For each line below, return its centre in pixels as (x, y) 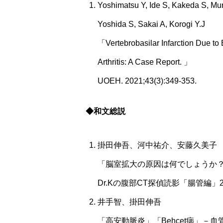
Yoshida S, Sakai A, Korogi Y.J (151, 24)
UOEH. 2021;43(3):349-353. (147, 81)
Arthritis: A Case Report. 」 (145, 62)
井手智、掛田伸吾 (129, 202)
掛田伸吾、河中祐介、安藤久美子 (157, 145)
